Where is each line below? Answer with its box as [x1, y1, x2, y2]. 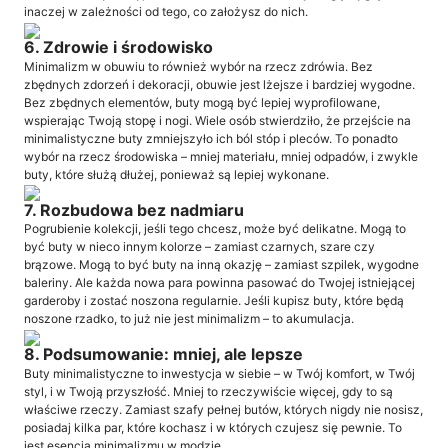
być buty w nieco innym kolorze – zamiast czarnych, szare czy [24, 239, 375, 255]
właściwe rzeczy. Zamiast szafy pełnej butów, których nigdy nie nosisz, [24, 401, 423, 417]
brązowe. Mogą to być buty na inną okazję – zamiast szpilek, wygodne [24, 257, 419, 273]
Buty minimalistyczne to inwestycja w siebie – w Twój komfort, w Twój [24, 365, 415, 381]
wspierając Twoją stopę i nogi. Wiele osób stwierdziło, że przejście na [24, 112, 411, 128]
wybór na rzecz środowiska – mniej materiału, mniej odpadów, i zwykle [24, 148, 418, 164]
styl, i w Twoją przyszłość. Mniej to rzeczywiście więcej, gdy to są [24, 383, 393, 399]
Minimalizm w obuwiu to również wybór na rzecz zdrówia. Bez [24, 58, 373, 74]
